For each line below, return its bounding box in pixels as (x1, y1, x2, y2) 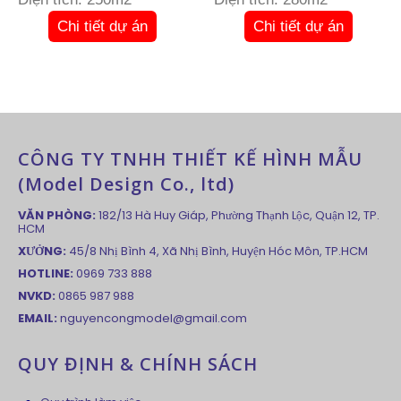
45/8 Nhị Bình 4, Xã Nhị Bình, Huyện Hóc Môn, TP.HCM (66, 243, 368, 260)
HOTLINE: (18, 265, 73, 283)
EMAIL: (18, 310, 57, 328)
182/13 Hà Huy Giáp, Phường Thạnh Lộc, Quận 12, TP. (96, 207, 380, 225)
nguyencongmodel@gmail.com (60, 310, 247, 328)
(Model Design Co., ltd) (18, 172, 235, 197)
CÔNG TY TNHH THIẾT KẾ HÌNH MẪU (18, 147, 363, 172)
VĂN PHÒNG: (18, 207, 96, 225)
